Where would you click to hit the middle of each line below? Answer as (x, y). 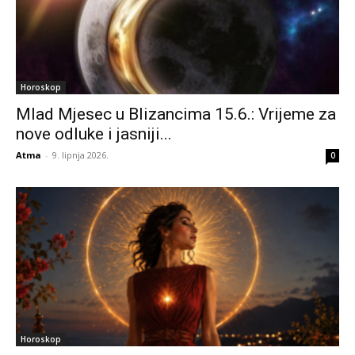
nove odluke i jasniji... (94, 134)
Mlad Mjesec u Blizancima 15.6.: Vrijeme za (176, 114)
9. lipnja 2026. (80, 155)
